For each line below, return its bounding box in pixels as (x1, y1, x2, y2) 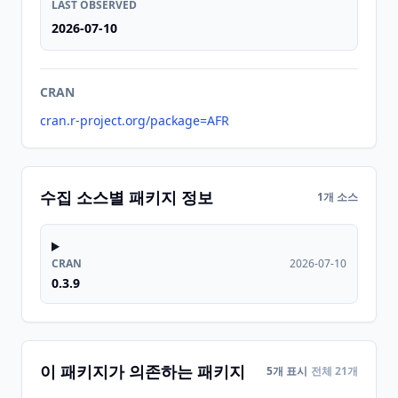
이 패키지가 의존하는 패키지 (40, 361, 245, 382)
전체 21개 (311, 363, 358, 378)
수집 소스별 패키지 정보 (40, 187, 213, 208)
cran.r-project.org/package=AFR (40, 112, 229, 129)
